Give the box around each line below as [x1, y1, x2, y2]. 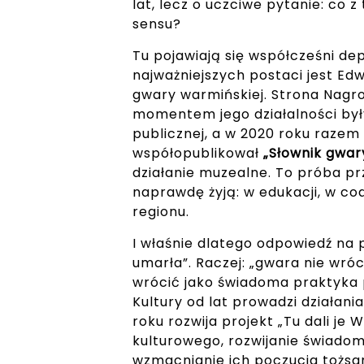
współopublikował [132, 144, 263, 162]
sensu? [132, 15, 181, 33]
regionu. [132, 202, 189, 221]
